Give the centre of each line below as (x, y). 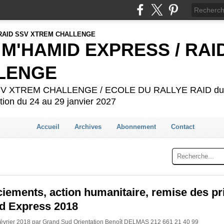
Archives (88, 126)
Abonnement (136, 126)
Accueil (48, 126)
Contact (182, 126)
